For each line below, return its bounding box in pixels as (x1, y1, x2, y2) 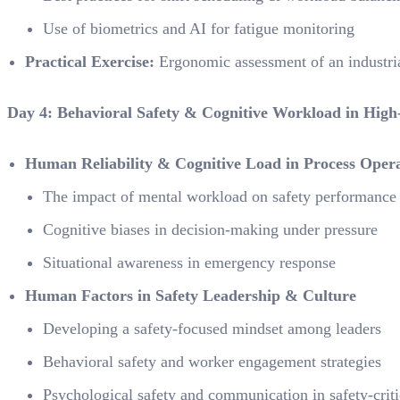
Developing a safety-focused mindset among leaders (43, 320, 381, 337)
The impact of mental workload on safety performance (43, 187, 396, 205)
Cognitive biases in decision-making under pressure (43, 221, 378, 238)
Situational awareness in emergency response (43, 254, 336, 271)
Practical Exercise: (25, 53, 154, 71)
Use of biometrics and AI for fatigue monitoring (43, 20, 354, 37)
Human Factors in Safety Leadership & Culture (25, 287, 356, 304)
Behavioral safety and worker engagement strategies (43, 353, 381, 371)
